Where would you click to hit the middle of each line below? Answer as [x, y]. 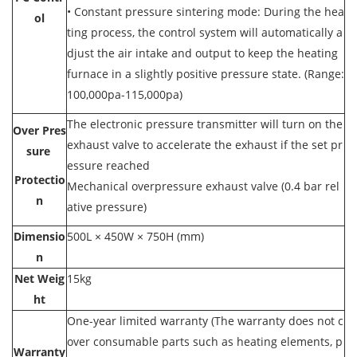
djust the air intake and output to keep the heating [202, 53]
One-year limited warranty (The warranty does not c [205, 321]
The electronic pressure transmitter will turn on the [205, 124]
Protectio [39, 180]
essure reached [108, 165]
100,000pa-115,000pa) [125, 94]
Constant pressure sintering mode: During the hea [209, 12]
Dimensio [39, 236]
